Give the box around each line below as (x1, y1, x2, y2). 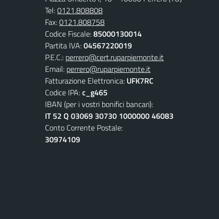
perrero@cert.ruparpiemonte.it (66, 51, 164, 63)
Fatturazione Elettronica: (45, 74, 127, 87)
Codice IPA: (45, 86, 82, 98)
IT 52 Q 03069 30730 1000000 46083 (45, 109, 174, 122)
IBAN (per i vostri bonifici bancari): (45, 98, 153, 110)
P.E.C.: (45, 51, 66, 63)
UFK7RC (127, 74, 153, 87)
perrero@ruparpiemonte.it (66, 63, 151, 75)
